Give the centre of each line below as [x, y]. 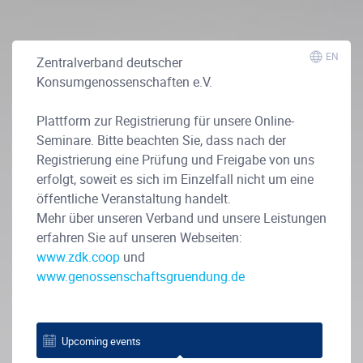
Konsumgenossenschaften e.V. [124, 82]
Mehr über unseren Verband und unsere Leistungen [181, 218]
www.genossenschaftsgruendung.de [141, 277]
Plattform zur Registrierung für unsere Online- [165, 121]
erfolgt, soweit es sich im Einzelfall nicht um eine [175, 179]
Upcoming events [101, 342]
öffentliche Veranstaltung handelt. [134, 199]
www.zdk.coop [78, 257]
